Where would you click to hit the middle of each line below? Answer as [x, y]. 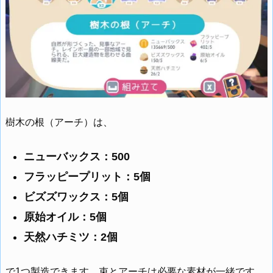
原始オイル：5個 [65, 217]
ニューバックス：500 [77, 157]
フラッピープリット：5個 [87, 177]
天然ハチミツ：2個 [71, 237]
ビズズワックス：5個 [76, 197]
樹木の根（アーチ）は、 [59, 122]
